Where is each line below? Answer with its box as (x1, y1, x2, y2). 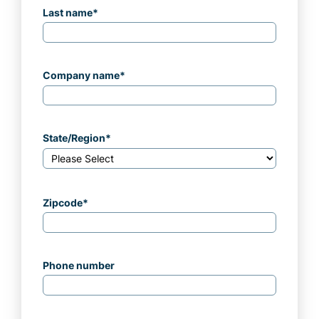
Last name (43, 6, 93, 19)
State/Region (43, 132, 105, 145)
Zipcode (43, 197, 83, 209)
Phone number (43, 259, 115, 271)
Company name (43, 69, 120, 81)
